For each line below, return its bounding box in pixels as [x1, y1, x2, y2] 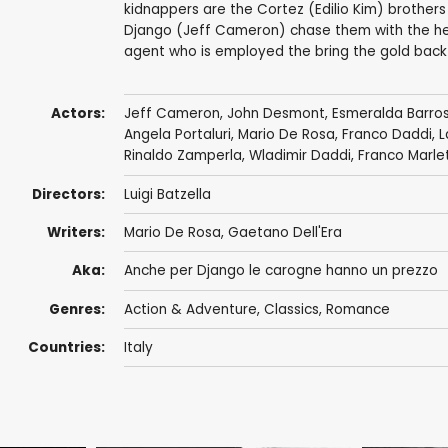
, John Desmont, [219, 104, 332, 124]
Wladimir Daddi [248, 146, 351, 166]
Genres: [48, 299, 105, 319]
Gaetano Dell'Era [227, 223, 342, 243]
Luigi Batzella [123, 184, 211, 204]
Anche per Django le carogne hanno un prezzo [123, 261, 438, 281]
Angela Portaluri [123, 125, 231, 145]
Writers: [46, 223, 105, 243]
